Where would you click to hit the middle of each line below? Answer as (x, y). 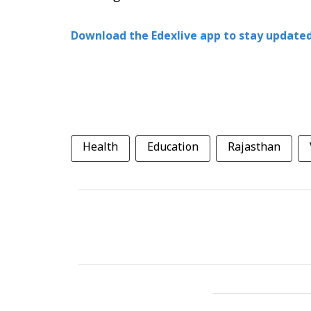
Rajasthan (254, 148)
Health (100, 148)
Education (173, 148)
